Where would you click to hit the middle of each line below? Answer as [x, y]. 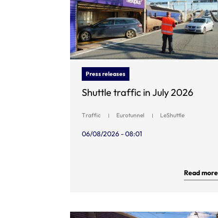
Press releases [106, 73]
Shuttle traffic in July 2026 [137, 92]
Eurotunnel [130, 115]
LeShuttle [172, 115]
